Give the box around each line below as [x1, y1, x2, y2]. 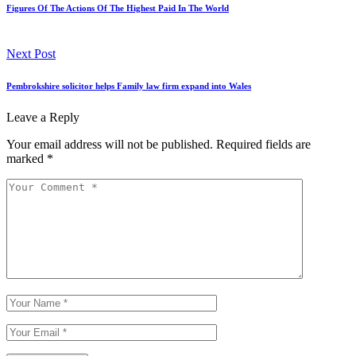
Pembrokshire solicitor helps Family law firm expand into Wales [6, 81, 251, 91]
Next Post [6, 47, 56, 61]
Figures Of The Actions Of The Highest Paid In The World [6, 3, 229, 14]
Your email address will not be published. [6, 137, 213, 152]
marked [6, 152, 47, 166]
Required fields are [216, 137, 311, 152]
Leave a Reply [6, 110, 79, 125]
